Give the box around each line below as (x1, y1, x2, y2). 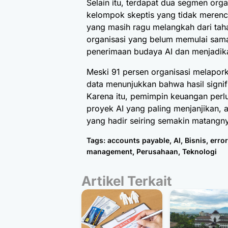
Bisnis (185, 136, 206, 145)
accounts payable (107, 136, 169, 145)
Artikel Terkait (81, 173, 172, 189)
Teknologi (182, 147, 217, 156)
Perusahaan (136, 147, 178, 156)
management (87, 147, 132, 156)
